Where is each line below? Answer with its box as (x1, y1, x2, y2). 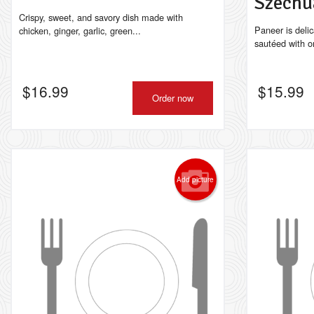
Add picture (177, 175, 214, 184)
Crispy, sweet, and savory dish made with (19, 10, 183, 24)
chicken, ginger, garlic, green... (19, 23, 141, 37)
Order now (151, 91, 193, 104)
